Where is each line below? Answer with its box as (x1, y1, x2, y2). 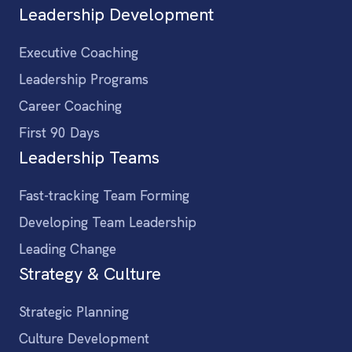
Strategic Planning (19, 302, 129, 321)
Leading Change (19, 240, 116, 258)
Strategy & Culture (19, 262, 161, 285)
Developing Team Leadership (19, 213, 196, 231)
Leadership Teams (19, 145, 159, 169)
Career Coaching (19, 97, 122, 115)
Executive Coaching (19, 43, 138, 61)
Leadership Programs (19, 70, 148, 88)
